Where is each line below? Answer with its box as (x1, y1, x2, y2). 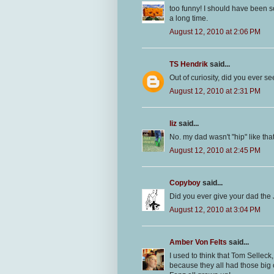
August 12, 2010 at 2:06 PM (169, 27, 261, 36)
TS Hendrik (169, 59, 208, 68)
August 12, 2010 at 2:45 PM (169, 146, 261, 155)
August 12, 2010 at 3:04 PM (169, 205, 261, 214)
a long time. (169, 13, 208, 23)
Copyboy (169, 178, 201, 187)
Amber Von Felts (169, 237, 227, 246)
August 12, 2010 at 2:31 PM (169, 86, 261, 95)
